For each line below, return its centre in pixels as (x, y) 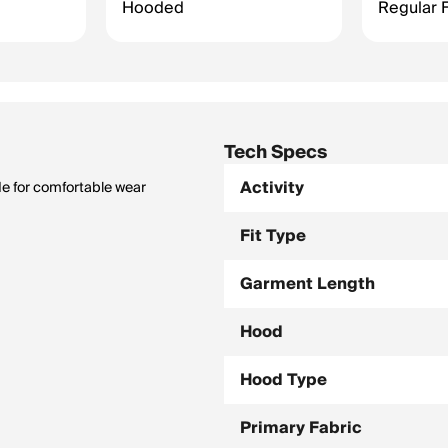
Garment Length (307, 284)
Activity (272, 188)
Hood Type (283, 380)
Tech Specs (275, 152)
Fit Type (273, 236)
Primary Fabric (301, 428)
